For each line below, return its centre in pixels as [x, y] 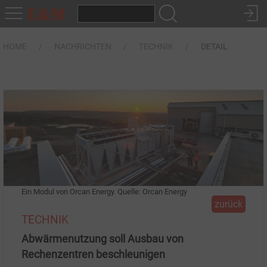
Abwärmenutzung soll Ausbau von [103, 239]
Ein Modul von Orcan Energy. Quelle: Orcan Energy [104, 192]
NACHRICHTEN [83, 46]
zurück [229, 204]
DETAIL [214, 46]
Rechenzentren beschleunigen [93, 255]
